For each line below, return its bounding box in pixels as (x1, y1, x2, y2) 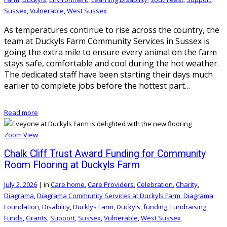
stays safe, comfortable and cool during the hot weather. (4, 57, 219, 69)
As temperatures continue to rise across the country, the (4, 24, 219, 35)
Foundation (4, 202, 39, 212)
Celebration (137, 180, 173, 190)
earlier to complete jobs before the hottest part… (4, 80, 191, 91)
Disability (42, 202, 70, 212)
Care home (51, 180, 85, 190)
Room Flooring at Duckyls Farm (4, 159, 140, 171)
